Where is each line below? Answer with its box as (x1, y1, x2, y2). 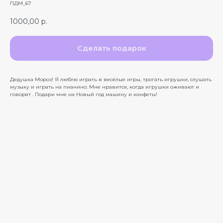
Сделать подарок (77, 43, 146, 53)
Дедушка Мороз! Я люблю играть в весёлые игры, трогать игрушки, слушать (10, 76, 212, 83)
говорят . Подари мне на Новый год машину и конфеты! (10, 91, 159, 98)
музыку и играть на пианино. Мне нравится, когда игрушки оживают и (10, 83, 199, 90)
